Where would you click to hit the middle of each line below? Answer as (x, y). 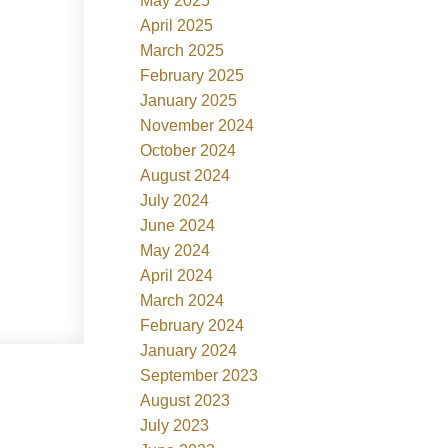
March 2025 (182, 50)
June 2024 (178, 225)
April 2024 (177, 275)
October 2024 (188, 150)
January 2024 (189, 350)
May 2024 (175, 250)
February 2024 (192, 325)
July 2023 (175, 425)
